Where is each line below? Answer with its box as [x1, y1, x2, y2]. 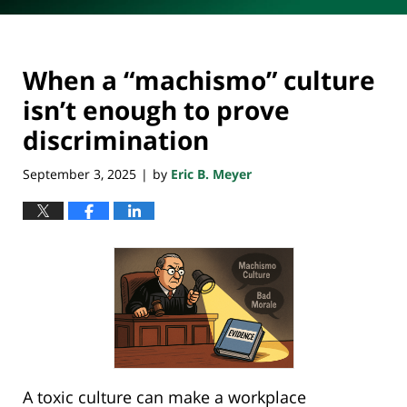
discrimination [23, 123, 209, 158]
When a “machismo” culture [23, 63, 375, 98]
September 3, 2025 [23, 164, 136, 183]
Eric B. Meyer [171, 164, 252, 183]
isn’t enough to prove [23, 93, 290, 128]
